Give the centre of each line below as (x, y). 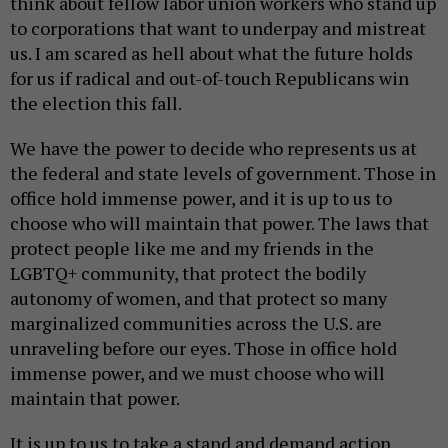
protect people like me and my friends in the (192, 248)
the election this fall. (97, 103)
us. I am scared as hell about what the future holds (211, 53)
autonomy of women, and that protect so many (198, 298)
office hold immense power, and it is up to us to (201, 198)
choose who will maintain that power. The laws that (219, 223)
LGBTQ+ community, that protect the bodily (188, 273)
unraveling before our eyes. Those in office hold (203, 348)
